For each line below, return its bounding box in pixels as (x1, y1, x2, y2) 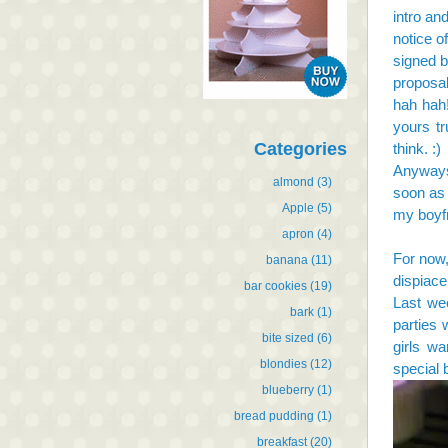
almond (273, 174, 314, 189)
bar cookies (244, 278, 307, 293)
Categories (254, 138, 347, 159)
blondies (260, 356, 307, 371)
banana (266, 252, 308, 267)
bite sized (262, 330, 314, 345)
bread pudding (234, 408, 314, 423)
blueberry (262, 382, 314, 397)
